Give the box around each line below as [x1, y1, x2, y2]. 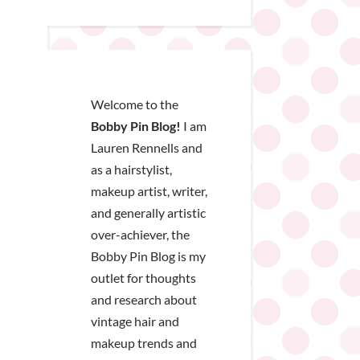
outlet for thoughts [90, 270, 196, 286]
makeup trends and [90, 335, 197, 351]
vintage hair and [90, 313, 179, 329]
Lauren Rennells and [90, 140, 202, 156]
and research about [90, 292, 197, 308]
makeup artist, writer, [90, 183, 207, 199]
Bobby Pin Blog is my [90, 248, 206, 264]
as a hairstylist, [90, 162, 172, 178]
